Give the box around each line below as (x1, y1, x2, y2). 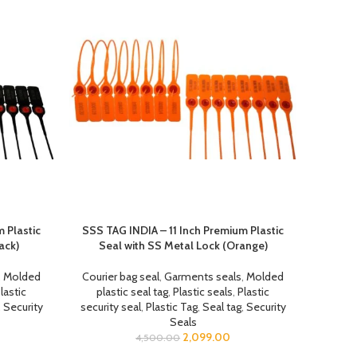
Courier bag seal (82, 269, 160, 284)
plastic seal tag (96, 284, 169, 299)
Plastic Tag (145, 300, 198, 314)
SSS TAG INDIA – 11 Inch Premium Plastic (82, 223, 284, 237)
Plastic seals (173, 284, 233, 299)
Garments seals (164, 269, 242, 284)
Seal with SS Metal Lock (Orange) (98, 238, 268, 253)
